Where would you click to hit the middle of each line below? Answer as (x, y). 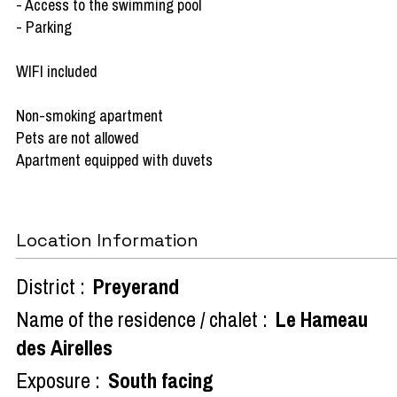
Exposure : (58, 380)
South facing (161, 380)
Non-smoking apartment (90, 115)
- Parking (44, 27)
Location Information (107, 240)
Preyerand (136, 286)
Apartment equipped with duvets (114, 160)
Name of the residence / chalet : (142, 319)
